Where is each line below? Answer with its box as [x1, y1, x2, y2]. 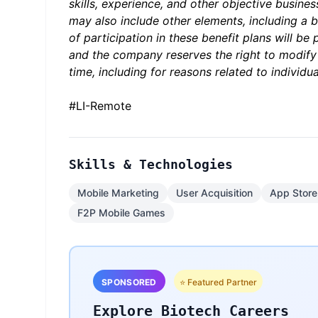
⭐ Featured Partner [179, 277, 257, 288]
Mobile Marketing [77, 187, 159, 199]
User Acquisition [176, 187, 253, 199]
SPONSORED [102, 277, 157, 288]
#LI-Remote [69, 99, 131, 114]
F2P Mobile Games [77, 207, 165, 219]
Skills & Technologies [69, 157, 233, 172]
